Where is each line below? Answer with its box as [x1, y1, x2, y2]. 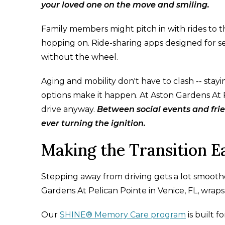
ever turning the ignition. [41, 119, 146, 129]
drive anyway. [41, 104, 97, 115]
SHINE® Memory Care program [60, 210, 186, 220]
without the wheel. [41, 52, 118, 62]
